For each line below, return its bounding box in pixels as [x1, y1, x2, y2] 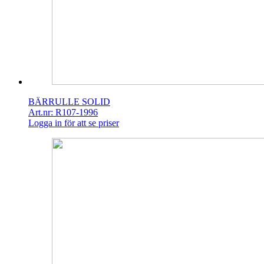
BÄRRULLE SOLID [28, 97, 110, 107]
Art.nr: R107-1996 [28, 107, 98, 118]
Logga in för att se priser [28, 118, 119, 128]
